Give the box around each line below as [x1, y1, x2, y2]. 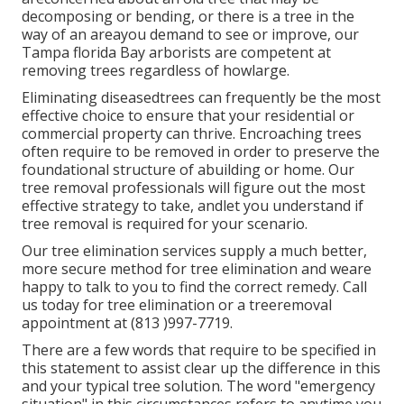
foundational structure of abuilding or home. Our [22, 160, 354, 180]
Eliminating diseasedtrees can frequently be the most [22, 87, 381, 108]
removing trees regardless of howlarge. [22, 60, 289, 81]
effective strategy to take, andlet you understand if [22, 196, 363, 216]
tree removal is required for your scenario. [22, 214, 308, 234]
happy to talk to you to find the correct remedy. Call [22, 277, 367, 298]
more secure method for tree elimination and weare [22, 259, 372, 280]
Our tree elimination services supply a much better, [22, 241, 367, 262]
